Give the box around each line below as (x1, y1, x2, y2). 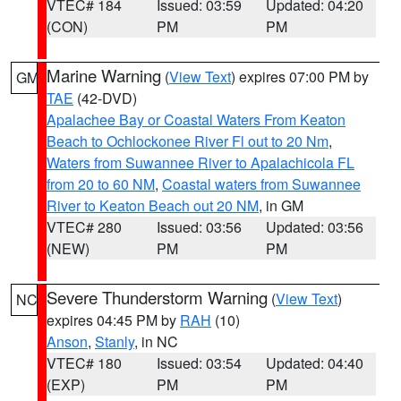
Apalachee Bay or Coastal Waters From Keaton (47, 109, 346, 130)
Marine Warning (47, 64, 161, 87)
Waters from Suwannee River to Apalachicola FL (47, 152, 354, 173)
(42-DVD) (73, 88, 137, 108)
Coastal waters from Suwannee (162, 174, 361, 194)
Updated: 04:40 (266, 353, 364, 373)
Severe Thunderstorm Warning (47, 286, 268, 309)
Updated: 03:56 (266, 217, 364, 237)
